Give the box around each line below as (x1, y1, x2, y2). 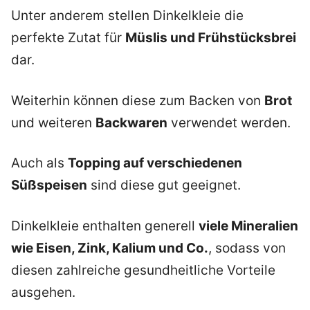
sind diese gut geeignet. (87, 177, 241, 194)
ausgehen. (11, 284, 75, 300)
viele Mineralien (199, 217, 298, 234)
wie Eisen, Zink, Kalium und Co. (11, 239, 208, 256)
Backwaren (95, 114, 167, 131)
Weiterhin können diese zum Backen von (11, 92, 264, 109)
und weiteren (11, 114, 95, 131)
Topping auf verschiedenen (68, 155, 242, 172)
